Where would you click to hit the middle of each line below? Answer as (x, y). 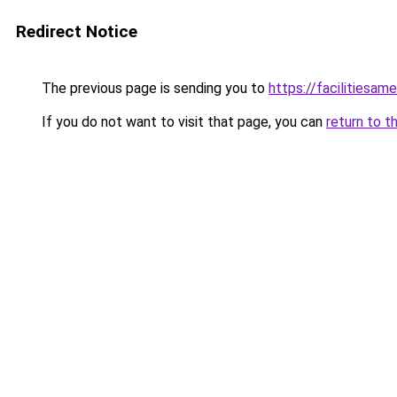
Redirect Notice (77, 31)
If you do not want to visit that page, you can (182, 122)
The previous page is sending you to (153, 88)
